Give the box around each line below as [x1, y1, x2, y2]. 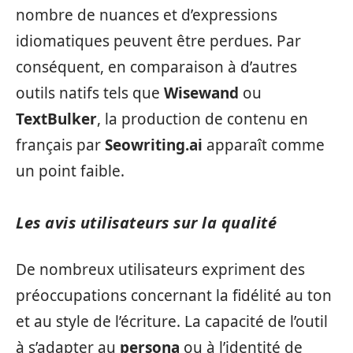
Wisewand [164, 83, 239, 103]
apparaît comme [203, 135, 325, 155]
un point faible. [16, 161, 124, 181]
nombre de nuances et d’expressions [16, 5, 277, 25]
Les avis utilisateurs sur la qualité [16, 212, 277, 233]
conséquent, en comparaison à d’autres [16, 57, 297, 77]
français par [16, 135, 105, 155]
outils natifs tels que [16, 83, 164, 103]
